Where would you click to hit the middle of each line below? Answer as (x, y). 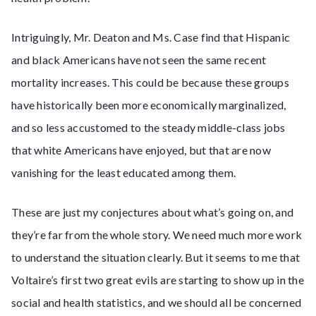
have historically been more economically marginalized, (149, 105)
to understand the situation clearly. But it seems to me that (156, 257)
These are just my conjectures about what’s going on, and (152, 212)
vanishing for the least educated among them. (123, 172)
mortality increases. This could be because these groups (150, 82)
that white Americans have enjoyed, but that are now (141, 150)
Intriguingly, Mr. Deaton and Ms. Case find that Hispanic (151, 37)
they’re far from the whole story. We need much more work (157, 235)
